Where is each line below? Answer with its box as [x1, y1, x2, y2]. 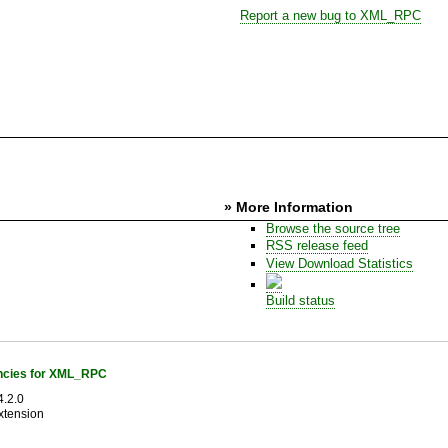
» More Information [224, 198, 353, 215]
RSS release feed [265, 238, 368, 254]
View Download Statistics [265, 255, 413, 271]
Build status [265, 292, 335, 308]
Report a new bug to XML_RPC [239, 8, 421, 24]
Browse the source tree [265, 220, 400, 236]
